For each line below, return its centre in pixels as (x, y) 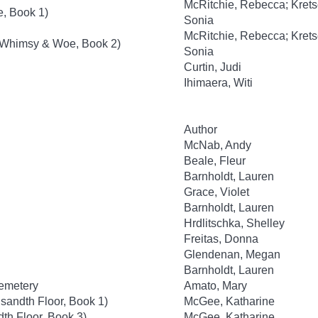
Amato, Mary (215, 286)
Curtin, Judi (213, 67)
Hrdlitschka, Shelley (234, 223)
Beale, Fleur (215, 161)
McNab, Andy (218, 145)
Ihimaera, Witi (218, 83)
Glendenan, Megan (232, 254)
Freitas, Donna (221, 239)
